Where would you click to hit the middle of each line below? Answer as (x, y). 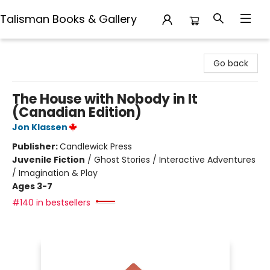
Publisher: (36, 146)
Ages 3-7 (32, 186)
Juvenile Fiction (49, 160)
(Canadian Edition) (77, 112)
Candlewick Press (96, 146)
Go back (231, 63)
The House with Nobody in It (105, 99)
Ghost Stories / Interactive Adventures (175, 160)
